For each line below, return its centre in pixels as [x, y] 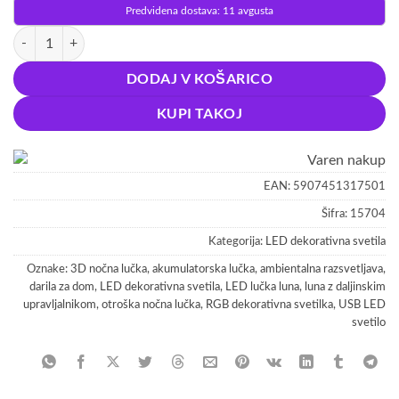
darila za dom [62, 287]
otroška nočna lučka [151, 305]
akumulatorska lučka [204, 269]
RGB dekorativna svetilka [269, 305]
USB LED [362, 305]
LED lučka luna [262, 287]
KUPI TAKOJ [199, 114]
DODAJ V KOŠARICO [199, 79]
